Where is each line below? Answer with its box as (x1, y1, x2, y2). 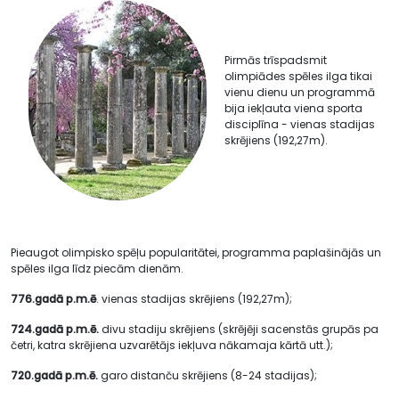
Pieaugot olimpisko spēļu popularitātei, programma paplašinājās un (11, 245, 381, 260)
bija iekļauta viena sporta (224, 100, 362, 116)
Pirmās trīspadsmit (224, 52, 327, 68)
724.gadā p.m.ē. (11, 322, 99, 337)
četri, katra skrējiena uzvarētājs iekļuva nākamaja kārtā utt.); (11, 338, 333, 353)
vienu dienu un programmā (224, 84, 375, 100)
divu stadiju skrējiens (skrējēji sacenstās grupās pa (99, 322, 379, 337)
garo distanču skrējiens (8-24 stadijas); (98, 368, 320, 383)
